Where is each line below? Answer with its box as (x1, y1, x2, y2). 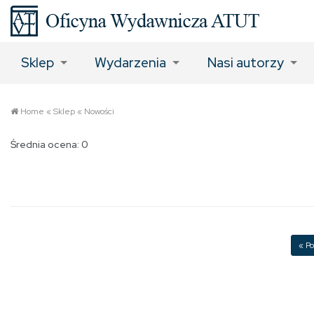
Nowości (84, 106, 114, 117)
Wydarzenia (95, 54, 167, 71)
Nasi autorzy (207, 54, 284, 71)
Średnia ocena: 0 (11, 138, 88, 151)
